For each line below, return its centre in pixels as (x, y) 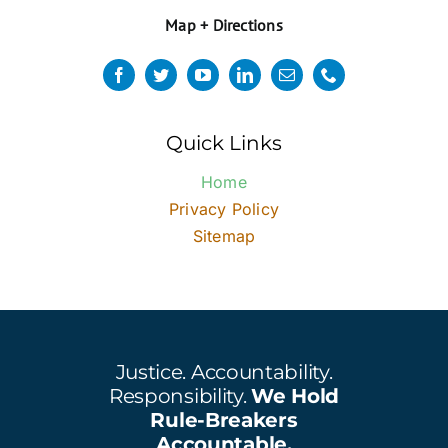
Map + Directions (224, 25)
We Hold (295, 396)
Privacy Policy (224, 209)
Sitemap (224, 236)
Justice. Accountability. (224, 372)
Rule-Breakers (224, 420)
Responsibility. (180, 396)
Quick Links (224, 143)
